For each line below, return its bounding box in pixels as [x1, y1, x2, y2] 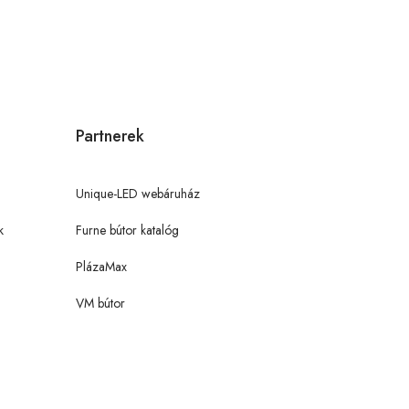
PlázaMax [76, 257, 127, 276]
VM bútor [76, 293, 125, 312]
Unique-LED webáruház [76, 184, 200, 203]
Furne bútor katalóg [76, 220, 179, 239]
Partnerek [76, 123, 144, 148]
